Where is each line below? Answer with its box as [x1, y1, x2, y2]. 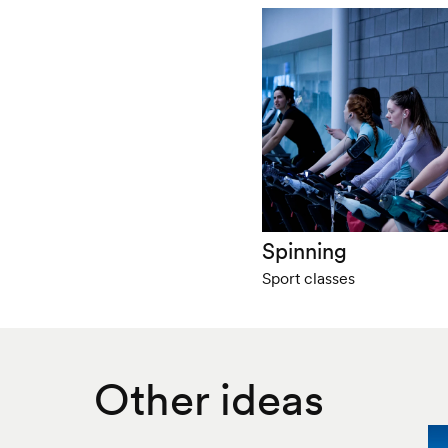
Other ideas [93, 371, 324, 427]
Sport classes [262, 267, 356, 288]
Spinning [262, 236, 348, 265]
